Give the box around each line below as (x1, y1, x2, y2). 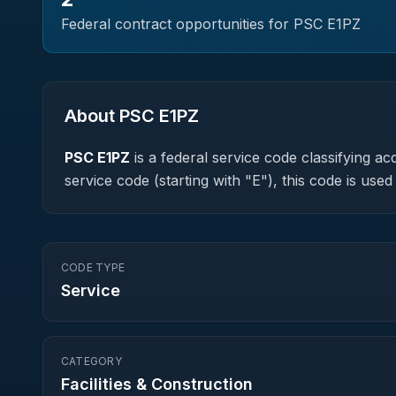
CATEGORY (61, 354, 122, 368)
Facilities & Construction (61, 375, 253, 393)
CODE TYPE (61, 261, 126, 274)
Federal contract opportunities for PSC (61, 15, 327, 33)
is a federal (130, 148, 212, 166)
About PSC (65, 105, 159, 126)
